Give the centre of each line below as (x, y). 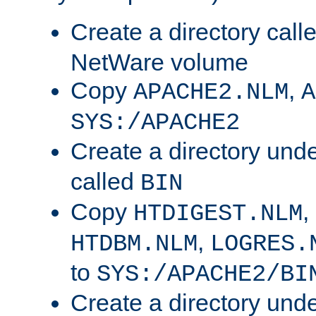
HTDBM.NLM (134, 244)
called (105, 182)
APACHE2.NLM (211, 93)
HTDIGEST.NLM (218, 214)
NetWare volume (159, 62)
